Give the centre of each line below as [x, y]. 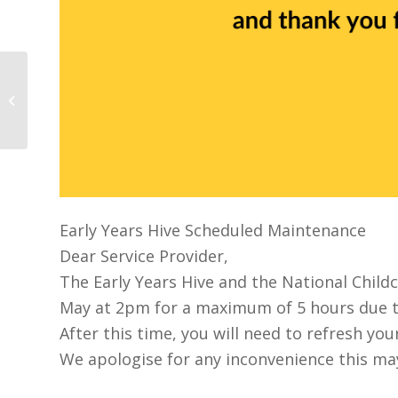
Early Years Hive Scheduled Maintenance [213, 231]
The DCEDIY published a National [119, 91]
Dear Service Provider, [144, 256]
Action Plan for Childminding [106, 109]
